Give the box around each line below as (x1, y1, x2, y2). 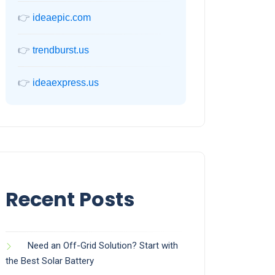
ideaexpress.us (33, 77, 99, 88)
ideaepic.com (33, 12, 91, 23)
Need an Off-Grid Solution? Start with (28, 240, 178, 252)
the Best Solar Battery (6, 255, 94, 267)
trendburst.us (33, 45, 89, 56)
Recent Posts (6, 185, 134, 214)
